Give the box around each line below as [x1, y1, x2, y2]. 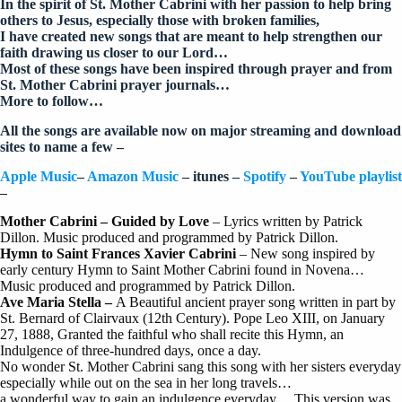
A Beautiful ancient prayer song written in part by [116, 294, 396, 310]
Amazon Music [87, 168, 182, 184]
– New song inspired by [236, 246, 375, 262]
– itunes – [182, 168, 243, 184]
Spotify [243, 168, 286, 184]
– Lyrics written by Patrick [209, 214, 363, 230]
